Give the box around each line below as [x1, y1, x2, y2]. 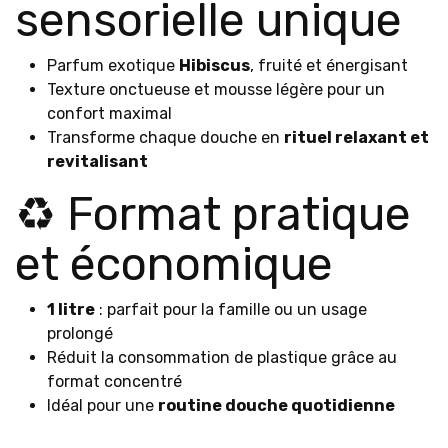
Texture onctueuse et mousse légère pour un [47, 80, 385, 99]
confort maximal [47, 104, 172, 123]
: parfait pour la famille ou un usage [95, 300, 367, 319]
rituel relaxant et [284, 128, 429, 147]
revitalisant [47, 152, 148, 171]
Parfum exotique [47, 56, 179, 75]
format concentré [47, 372, 182, 391]
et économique [15, 237, 333, 292]
